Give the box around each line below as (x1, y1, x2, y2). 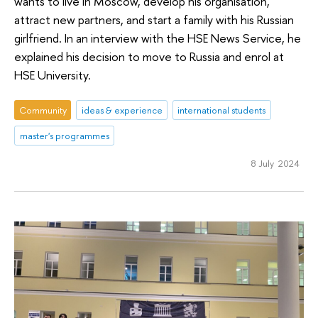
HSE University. (14, 67, 91, 84)
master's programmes (19, 128, 109, 142)
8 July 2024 (251, 157, 300, 170)
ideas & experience (81, 103, 163, 116)
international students (177, 103, 266, 116)
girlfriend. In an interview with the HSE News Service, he (14, 30, 301, 47)
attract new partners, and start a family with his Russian (14, 11, 294, 28)
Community (18, 103, 67, 116)
